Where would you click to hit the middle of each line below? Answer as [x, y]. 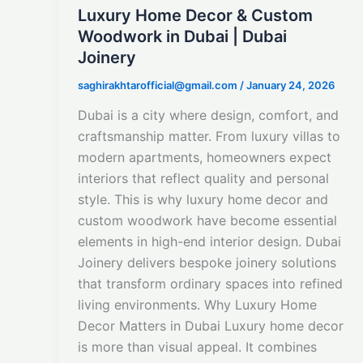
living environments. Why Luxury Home [197, 305]
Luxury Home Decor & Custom [195, 15]
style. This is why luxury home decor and [203, 200]
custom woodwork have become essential [207, 221]
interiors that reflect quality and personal [203, 179]
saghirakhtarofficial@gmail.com [159, 85]
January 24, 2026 [290, 85]
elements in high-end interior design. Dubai [209, 242]
